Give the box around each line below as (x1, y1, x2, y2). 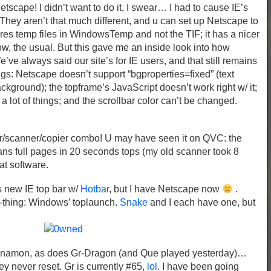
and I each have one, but (148, 197, 255, 207)
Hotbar (80, 184, 109, 194)
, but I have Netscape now (109, 184, 222, 194)
